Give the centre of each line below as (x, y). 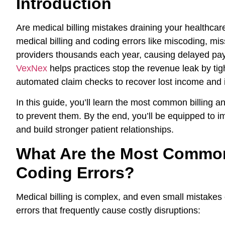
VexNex (32, 68)
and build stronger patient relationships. (95, 130)
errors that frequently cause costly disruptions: (108, 210)
